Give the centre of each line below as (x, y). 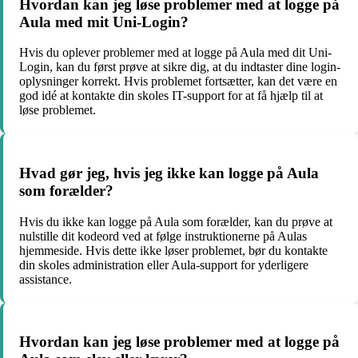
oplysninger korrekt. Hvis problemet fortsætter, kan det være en (178, 82)
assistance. (46, 279)
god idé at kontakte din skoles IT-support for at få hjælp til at (171, 96)
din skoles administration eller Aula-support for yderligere (164, 265)
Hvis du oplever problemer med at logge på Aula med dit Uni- (175, 53)
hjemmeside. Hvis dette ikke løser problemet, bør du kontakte (173, 250)
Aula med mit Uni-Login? (104, 22)
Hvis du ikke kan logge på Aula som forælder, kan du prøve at (176, 221)
